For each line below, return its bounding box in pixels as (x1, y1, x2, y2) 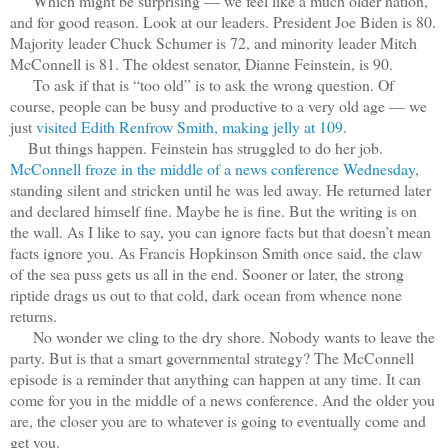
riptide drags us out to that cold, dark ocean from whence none (10, 283, 402, 305)
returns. (10, 304, 57, 326)
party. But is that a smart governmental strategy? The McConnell (10, 346, 414, 368)
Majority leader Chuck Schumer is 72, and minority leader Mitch (10, 31, 417, 53)
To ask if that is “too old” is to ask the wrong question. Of (10, 73, 394, 95)
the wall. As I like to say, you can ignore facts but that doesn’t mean (10, 220, 431, 242)
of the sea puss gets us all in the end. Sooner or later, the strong (10, 262, 404, 284)
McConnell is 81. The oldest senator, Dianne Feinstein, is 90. (10, 52, 393, 74)
